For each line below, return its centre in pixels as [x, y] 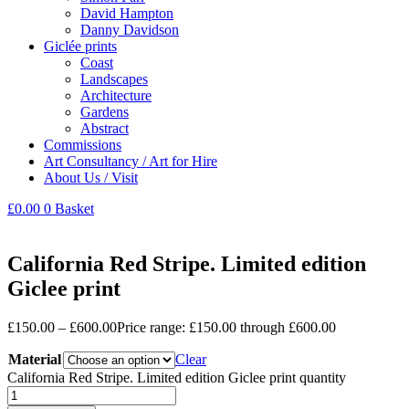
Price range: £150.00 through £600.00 [226, 327]
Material [35, 359]
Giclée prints [80, 46]
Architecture [116, 95]
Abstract [105, 128]
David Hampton [127, 13]
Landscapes [114, 79]
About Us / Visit [91, 178]
